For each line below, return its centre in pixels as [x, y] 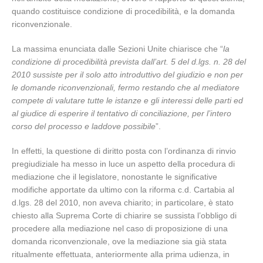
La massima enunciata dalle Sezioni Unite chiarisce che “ [117, 49]
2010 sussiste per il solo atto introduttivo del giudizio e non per [127, 75]
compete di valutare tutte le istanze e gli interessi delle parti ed [127, 100]
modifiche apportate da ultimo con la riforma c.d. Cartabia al [123, 190]
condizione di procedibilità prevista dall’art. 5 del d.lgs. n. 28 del [129, 62]
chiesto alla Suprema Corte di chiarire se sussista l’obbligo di [124, 215]
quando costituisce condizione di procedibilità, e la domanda [123, 11]
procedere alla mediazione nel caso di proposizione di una [120, 228]
